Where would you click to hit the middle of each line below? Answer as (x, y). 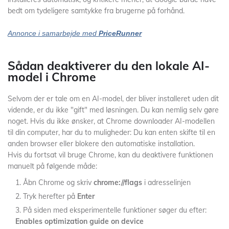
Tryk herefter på (50, 196)
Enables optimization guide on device (79, 221)
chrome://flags (118, 182)
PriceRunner (120, 33)
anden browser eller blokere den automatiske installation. (101, 144)
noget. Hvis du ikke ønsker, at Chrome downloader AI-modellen (111, 121)
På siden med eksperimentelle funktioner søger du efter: (115, 210)
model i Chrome (52, 77)
